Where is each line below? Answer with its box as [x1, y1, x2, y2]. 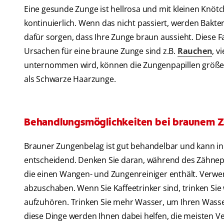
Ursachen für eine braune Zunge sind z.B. [24, 45, 177, 57]
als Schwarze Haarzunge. [24, 73, 116, 85]
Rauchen [177, 45, 212, 57]
